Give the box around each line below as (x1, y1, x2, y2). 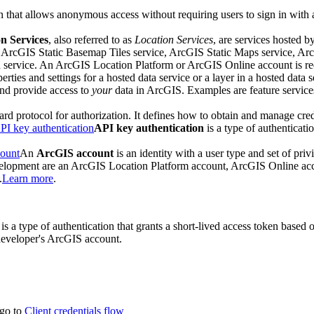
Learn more (2, 172, 53, 185)
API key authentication (94, 122, 204, 135)
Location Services (135, 34, 213, 46)
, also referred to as (48, 34, 135, 46)
